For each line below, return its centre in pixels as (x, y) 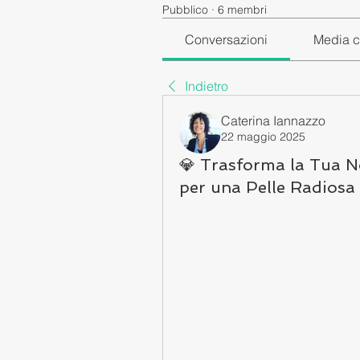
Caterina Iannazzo (273, 121)
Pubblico (185, 10)
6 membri (242, 10)
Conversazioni (227, 39)
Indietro (207, 86)
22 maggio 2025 (263, 137)
